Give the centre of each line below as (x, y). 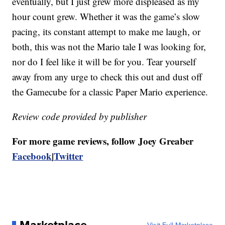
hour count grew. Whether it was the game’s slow (106, 16)
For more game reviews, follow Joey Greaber (103, 141)
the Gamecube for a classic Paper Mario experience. (110, 91)
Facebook (32, 156)
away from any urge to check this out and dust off (107, 76)
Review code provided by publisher (80, 116)
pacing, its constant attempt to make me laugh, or (106, 31)
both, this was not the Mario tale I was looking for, (109, 46)
